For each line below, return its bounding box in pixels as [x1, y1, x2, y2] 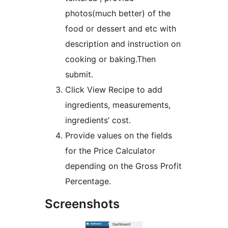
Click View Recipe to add [65, 84, 162, 95]
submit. [65, 69, 93, 80]
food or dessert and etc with [65, 23, 176, 34]
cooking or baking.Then [65, 54, 156, 65]
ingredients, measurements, [65, 100, 170, 110]
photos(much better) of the [65, 8, 170, 19]
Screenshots [45, 196, 120, 212]
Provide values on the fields [65, 130, 172, 141]
